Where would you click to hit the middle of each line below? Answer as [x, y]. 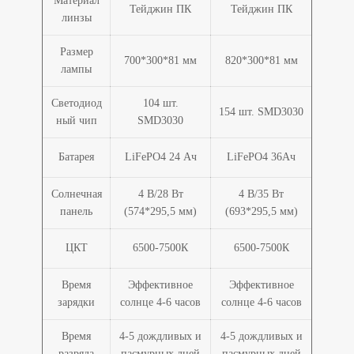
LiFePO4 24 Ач [160, 156]
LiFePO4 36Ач [261, 156]
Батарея [76, 156]
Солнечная [76, 194]
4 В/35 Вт [261, 194]
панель [76, 211]
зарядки [76, 302]
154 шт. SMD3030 [261, 111]
